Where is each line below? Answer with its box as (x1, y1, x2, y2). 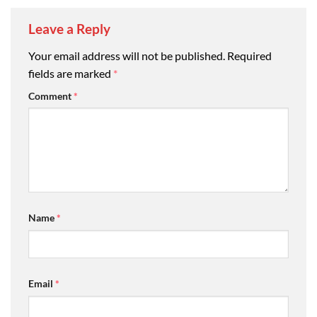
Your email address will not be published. (28, 48, 225, 62)
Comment (28, 89, 74, 102)
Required (227, 48, 272, 62)
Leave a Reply (28, 20, 113, 37)
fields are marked (28, 66, 113, 80)
